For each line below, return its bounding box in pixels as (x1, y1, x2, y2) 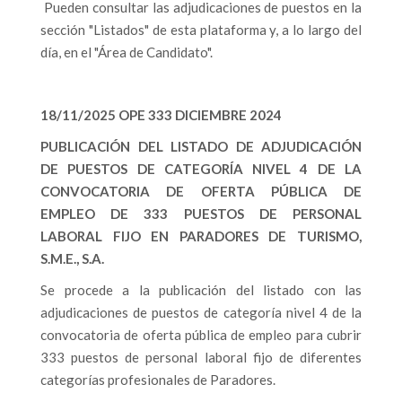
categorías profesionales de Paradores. (40, 371, 278, 388)
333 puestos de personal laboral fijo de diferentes (40, 349, 362, 365)
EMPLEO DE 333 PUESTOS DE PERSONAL (40, 205, 362, 222)
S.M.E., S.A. (40, 250, 104, 267)
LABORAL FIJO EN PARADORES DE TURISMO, (40, 228, 362, 244)
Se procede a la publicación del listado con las (40, 282, 362, 298)
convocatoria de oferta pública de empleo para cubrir (40, 327, 362, 343)
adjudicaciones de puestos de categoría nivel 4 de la (40, 304, 362, 320)
